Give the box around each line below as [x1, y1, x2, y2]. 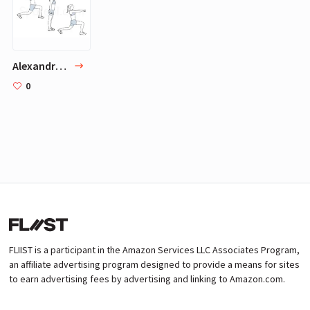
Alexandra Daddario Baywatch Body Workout [55, 58, 66, 73]
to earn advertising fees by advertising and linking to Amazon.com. [9, 273, 285, 285]
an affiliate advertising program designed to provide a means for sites [9, 258, 300, 271]
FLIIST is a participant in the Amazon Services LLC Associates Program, [9, 244, 300, 256]
